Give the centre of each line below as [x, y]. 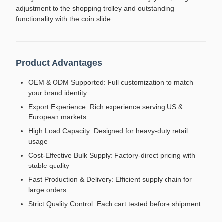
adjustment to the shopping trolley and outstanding [95, 8]
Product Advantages [59, 63]
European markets [57, 117]
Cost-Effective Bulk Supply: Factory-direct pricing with [112, 155]
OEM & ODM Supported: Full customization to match [111, 82]
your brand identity [57, 93]
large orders [47, 190]
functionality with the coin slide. [64, 19]
